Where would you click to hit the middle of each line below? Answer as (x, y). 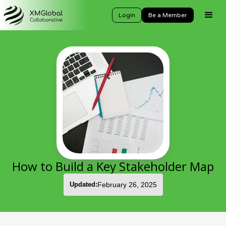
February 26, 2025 (127, 185)
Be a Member (168, 15)
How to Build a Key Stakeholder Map (113, 166)
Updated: (83, 184)
